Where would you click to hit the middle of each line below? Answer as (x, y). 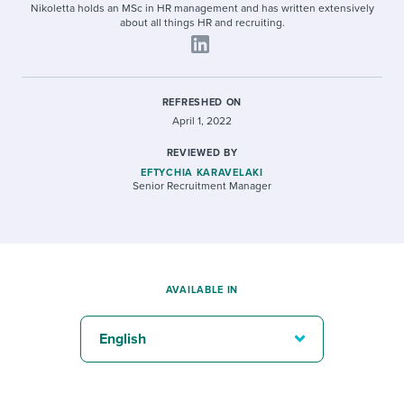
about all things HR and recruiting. (202, 23)
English (123, 339)
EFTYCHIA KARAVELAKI (202, 173)
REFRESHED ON (202, 102)
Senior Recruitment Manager (202, 186)
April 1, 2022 (202, 121)
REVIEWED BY (202, 153)
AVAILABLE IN (202, 290)
